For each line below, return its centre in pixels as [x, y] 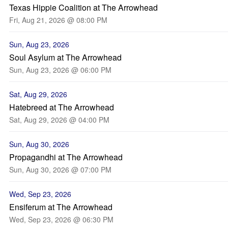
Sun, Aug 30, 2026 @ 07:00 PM [60, 169]
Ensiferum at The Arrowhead [61, 207]
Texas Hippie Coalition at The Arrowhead [83, 7]
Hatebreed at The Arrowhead [62, 107]
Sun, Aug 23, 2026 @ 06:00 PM [60, 70]
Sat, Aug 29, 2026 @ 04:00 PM [59, 120]
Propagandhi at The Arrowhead [66, 157]
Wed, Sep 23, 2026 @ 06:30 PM [61, 219]
